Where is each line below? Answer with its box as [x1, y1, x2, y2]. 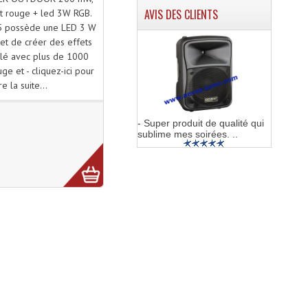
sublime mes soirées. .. [137, 129, 238, 140]
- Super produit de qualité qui [137, 118, 264, 129]
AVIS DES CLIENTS [144, 6, 218, 23]
